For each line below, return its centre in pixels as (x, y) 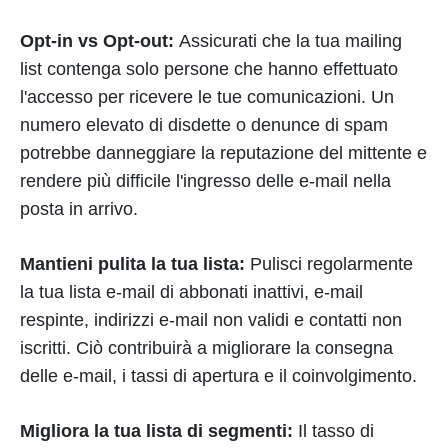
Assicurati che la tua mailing (290, 41)
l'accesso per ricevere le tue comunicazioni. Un (207, 97)
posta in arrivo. (79, 209)
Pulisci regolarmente (329, 264)
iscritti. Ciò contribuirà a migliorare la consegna (206, 348)
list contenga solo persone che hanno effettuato (209, 69)
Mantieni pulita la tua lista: (132, 264)
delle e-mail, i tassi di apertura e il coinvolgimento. (218, 376)
